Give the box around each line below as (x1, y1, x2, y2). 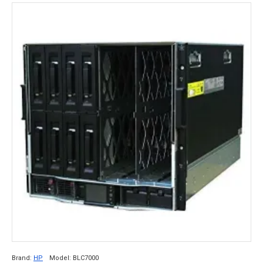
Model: (49, 254, 71, 262)
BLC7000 (73, 254, 99, 262)
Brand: (12, 254, 32, 262)
